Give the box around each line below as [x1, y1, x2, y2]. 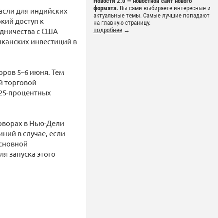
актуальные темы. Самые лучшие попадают [93, 12, 210, 19]
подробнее [93, 26, 122, 34]
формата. [93, 4, 118, 12]
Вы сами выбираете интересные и [118, 4, 211, 12]
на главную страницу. [93, 19, 150, 27]
